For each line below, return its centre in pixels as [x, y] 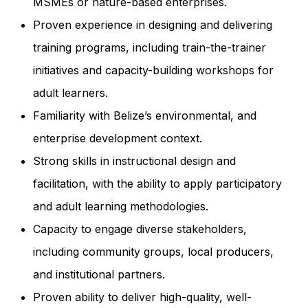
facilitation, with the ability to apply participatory [157, 183]
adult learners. [70, 92]
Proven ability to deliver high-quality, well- [142, 297]
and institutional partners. [99, 274]
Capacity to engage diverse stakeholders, [140, 229]
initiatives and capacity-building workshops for [153, 70]
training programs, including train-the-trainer [149, 47]
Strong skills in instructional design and [134, 161]
